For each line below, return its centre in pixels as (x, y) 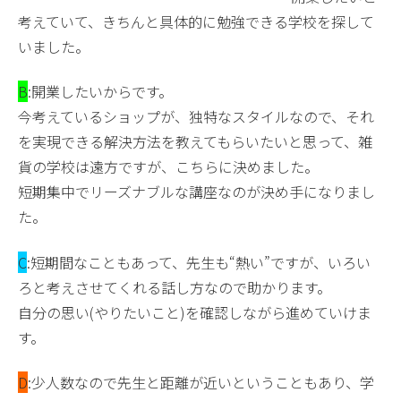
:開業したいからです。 (100, 92)
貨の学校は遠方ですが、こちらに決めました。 (168, 167)
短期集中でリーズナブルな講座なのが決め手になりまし (196, 192)
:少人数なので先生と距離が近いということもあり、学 (201, 383)
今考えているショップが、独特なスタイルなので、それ (196, 117)
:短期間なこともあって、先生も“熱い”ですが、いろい (199, 262)
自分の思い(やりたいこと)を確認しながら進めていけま (195, 312)
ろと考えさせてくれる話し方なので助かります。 (175, 287)
